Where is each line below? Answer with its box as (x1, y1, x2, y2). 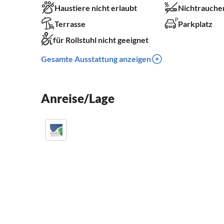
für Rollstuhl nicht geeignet (53, 35, 148, 45)
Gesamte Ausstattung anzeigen (41, 54, 151, 64)
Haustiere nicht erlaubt (54, 3, 137, 13)
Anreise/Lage (41, 91, 114, 106)
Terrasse (54, 19, 85, 29)
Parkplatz (177, 19, 212, 29)
